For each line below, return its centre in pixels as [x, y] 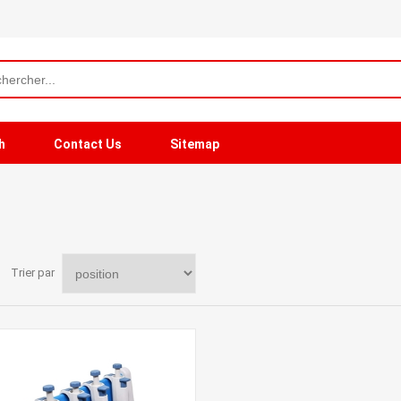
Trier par [33, 273]
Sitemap [195, 144]
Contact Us [88, 144]
